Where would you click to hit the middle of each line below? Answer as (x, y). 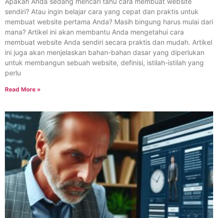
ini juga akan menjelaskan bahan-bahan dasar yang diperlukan (105, 53)
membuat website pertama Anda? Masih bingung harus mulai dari (109, 22)
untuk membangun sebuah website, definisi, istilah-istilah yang (104, 63)
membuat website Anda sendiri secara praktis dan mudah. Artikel (109, 42)
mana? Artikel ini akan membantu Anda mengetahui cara (94, 32)
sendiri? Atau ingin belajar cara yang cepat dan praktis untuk (102, 12)
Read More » (23, 90)
